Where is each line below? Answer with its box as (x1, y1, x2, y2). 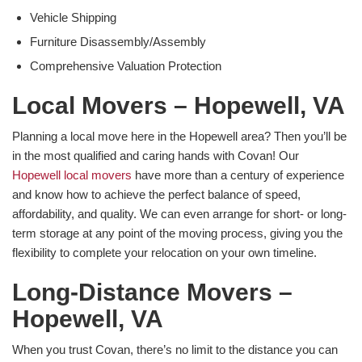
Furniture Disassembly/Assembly (30, 34, 206, 48)
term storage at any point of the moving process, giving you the (12, 225, 343, 240)
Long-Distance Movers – (12, 278, 293, 305)
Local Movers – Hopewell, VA (12, 91, 345, 119)
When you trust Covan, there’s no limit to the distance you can (12, 342, 338, 356)
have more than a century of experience (132, 167, 344, 182)
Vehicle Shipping (30, 10, 116, 24)
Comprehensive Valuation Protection (30, 58, 221, 73)
